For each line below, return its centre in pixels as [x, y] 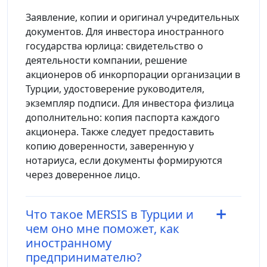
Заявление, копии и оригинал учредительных [132, 17]
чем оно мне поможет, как [103, 228]
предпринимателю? [84, 257]
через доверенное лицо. [83, 174]
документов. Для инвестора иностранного [125, 31]
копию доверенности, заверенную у [110, 146]
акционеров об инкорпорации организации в [133, 74]
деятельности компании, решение [106, 60]
